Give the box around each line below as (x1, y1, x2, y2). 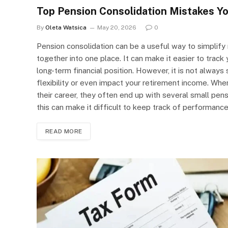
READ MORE (45, 127, 82, 135)
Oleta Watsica (45, 23, 87, 31)
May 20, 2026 (97, 23, 136, 31)
